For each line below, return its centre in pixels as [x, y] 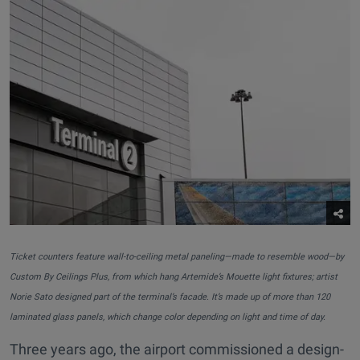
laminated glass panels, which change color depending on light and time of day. [168, 317]
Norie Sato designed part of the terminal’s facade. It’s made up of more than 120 [170, 297]
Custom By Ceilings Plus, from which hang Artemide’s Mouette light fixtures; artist [174, 277]
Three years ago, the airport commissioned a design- [177, 350]
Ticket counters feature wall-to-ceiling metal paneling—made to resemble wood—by [177, 257]
